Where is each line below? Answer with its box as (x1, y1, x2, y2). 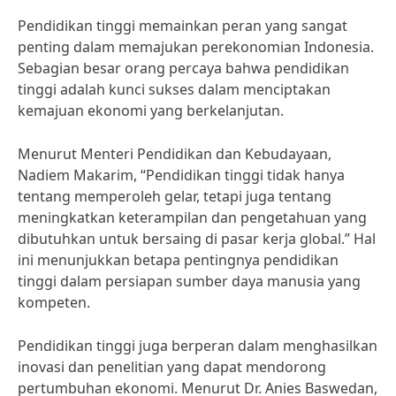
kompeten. (18, 293, 90, 312)
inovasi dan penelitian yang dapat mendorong (18, 357, 326, 377)
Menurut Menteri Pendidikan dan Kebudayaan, (18, 144, 331, 164)
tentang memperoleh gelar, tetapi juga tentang (18, 187, 331, 206)
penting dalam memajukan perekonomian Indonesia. (18, 37, 374, 57)
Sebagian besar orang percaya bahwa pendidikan (18, 58, 349, 78)
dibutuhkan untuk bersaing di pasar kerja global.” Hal (18, 229, 376, 248)
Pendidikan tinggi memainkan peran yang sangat (18, 16, 347, 35)
